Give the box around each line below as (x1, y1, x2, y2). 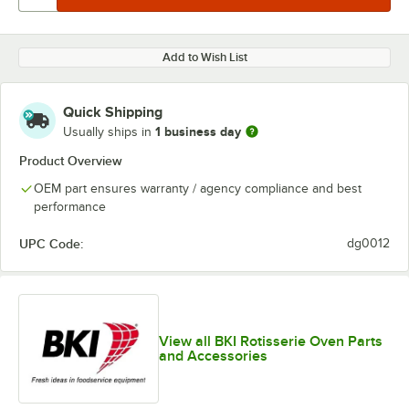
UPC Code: (19, 236, 83, 251)
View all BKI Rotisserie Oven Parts (159, 333, 383, 351)
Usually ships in (63, 124, 155, 139)
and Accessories (159, 348, 268, 365)
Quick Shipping (63, 104, 163, 121)
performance (34, 200, 106, 214)
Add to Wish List (162, 50, 247, 64)
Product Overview (19, 153, 122, 168)
